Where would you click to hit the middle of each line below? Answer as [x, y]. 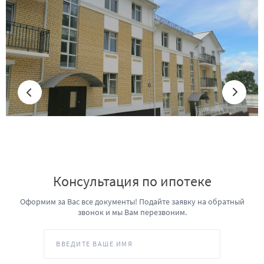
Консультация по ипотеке [132, 181]
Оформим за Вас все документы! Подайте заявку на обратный [132, 202]
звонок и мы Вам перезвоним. [132, 212]
